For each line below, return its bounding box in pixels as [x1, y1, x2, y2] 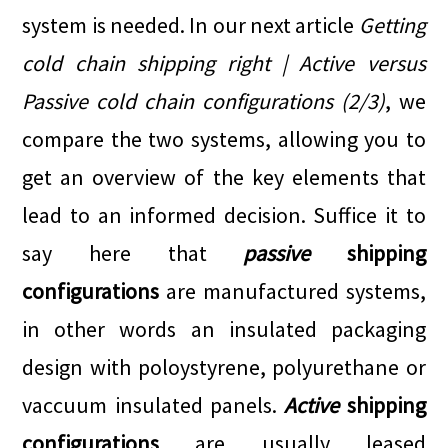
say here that [22, 239, 244, 268]
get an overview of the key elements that [22, 163, 426, 192]
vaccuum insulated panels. [22, 391, 285, 420]
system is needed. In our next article [22, 11, 359, 40]
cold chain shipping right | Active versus [22, 49, 426, 78]
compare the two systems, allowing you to [22, 125, 426, 154]
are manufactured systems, [159, 277, 426, 306]
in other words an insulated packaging [22, 315, 426, 344]
